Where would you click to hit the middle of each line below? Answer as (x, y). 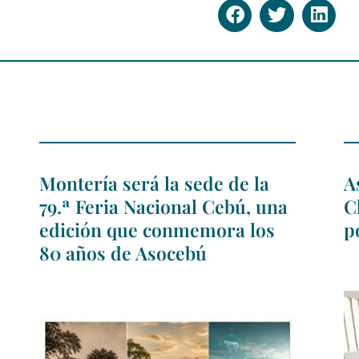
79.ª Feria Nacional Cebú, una (163, 207)
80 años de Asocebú (123, 253)
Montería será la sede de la (154, 184)
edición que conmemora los (157, 230)
